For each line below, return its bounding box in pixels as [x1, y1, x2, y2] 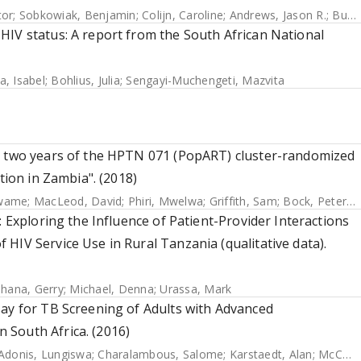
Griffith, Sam [209, 193, 277, 209]
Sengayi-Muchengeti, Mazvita [126, 73, 284, 88]
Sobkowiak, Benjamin [19, 7, 136, 23]
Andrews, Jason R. [229, 7, 326, 23]
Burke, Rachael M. [332, 7, 347, 23]
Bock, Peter [283, 193, 346, 209]
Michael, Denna [69, 281, 154, 297]
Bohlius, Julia [51, 73, 120, 88]
